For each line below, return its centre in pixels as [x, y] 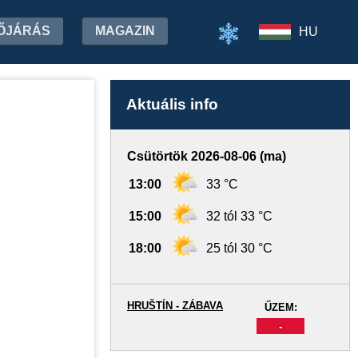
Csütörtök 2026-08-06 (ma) [207, 156]
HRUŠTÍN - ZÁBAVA [175, 306]
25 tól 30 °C [239, 248]
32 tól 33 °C [239, 216]
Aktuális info [172, 104]
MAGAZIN [125, 31]
